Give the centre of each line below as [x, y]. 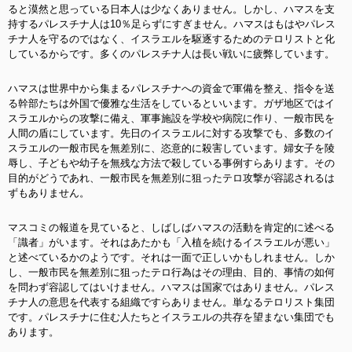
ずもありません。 [49, 193]
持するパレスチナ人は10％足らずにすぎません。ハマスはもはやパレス [172, 24]
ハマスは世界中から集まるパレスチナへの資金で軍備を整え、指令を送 [171, 88]
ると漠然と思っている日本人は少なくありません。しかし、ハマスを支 [171, 9]
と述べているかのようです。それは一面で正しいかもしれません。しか [171, 257]
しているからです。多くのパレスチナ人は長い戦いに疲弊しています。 [171, 54]
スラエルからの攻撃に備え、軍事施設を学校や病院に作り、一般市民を [171, 118]
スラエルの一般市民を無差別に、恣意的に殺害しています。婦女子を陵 [171, 148]
